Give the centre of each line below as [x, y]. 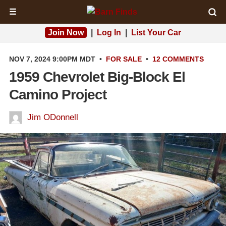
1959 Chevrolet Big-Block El [97, 77]
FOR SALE [124, 59]
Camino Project [58, 95]
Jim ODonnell [53, 117]
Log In [109, 33]
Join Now [66, 33]
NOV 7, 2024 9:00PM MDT [52, 59]
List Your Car [156, 33]
